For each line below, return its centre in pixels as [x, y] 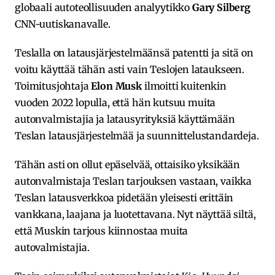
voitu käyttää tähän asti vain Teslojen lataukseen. [130, 69]
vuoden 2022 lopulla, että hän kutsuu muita [115, 102]
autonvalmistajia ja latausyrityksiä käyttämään [125, 119]
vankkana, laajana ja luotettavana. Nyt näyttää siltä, [135, 214]
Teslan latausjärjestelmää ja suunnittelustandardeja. [137, 135]
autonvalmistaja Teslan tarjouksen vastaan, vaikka [134, 181]
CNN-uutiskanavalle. [63, 24]
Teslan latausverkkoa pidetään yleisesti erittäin [124, 197]
